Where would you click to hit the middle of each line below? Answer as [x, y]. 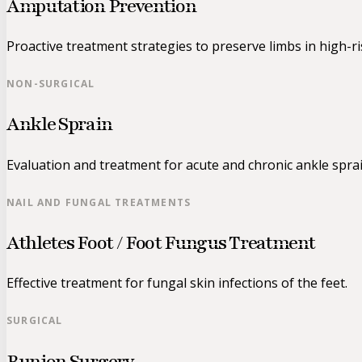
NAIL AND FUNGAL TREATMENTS [99, 202]
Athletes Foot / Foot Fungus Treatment [161, 243]
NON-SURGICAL [51, 84]
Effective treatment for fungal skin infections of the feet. [177, 283]
